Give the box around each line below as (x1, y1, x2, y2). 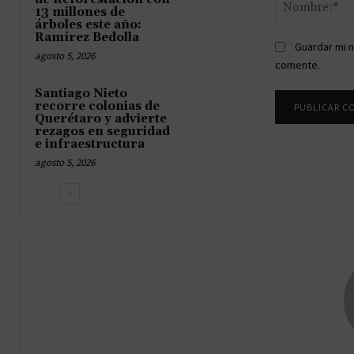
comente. (274, 57, 320, 72)
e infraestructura (35, 136, 145, 152)
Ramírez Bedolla (35, 29, 139, 45)
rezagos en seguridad (35, 123, 170, 139)
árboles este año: (35, 17, 141, 32)
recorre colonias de (35, 98, 160, 114)
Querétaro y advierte (35, 111, 167, 126)
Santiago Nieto (35, 85, 127, 101)
